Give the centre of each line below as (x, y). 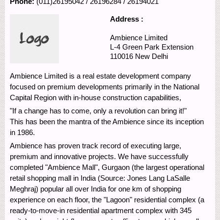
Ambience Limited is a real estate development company (100, 76)
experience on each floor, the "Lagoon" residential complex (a (107, 199)
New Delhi (151, 56)
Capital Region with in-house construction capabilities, (96, 97)
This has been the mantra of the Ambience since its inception (107, 121)
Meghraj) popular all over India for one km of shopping (96, 189)
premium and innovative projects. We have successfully (99, 156)
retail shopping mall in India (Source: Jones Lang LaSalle (100, 178)
